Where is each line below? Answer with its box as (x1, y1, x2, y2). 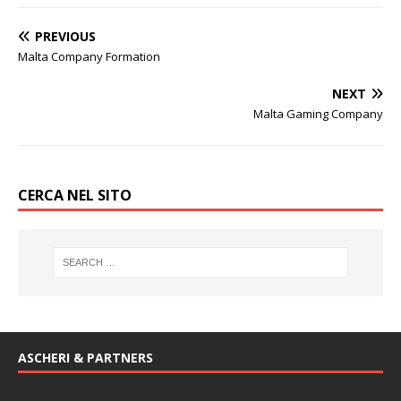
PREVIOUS (35, 28, 96, 45)
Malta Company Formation (18, 48, 160, 64)
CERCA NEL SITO (18, 185, 132, 205)
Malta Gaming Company (253, 106, 383, 122)
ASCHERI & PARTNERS (18, 348, 153, 366)
